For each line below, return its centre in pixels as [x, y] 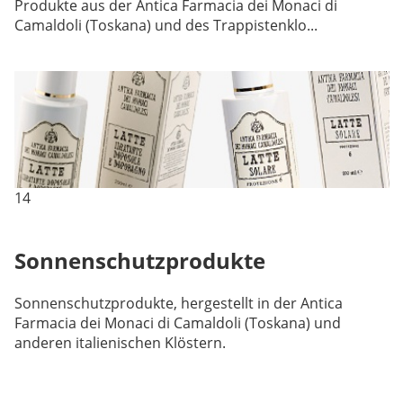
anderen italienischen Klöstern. [120, 342]
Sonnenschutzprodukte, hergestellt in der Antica [178, 303]
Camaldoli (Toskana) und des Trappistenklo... [166, 25]
